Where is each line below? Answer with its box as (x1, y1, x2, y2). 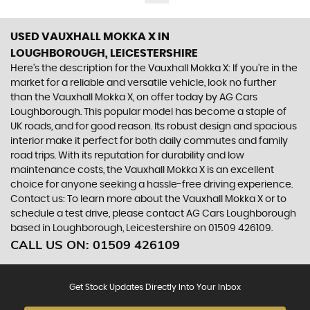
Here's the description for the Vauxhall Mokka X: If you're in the (10, 64, 298, 73)
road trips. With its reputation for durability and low (10, 151, 244, 161)
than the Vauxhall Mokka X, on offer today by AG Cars (10, 93, 257, 102)
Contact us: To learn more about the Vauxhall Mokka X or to (10, 194, 286, 204)
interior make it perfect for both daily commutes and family (10, 136, 288, 146)
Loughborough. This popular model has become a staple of (10, 107, 286, 117)
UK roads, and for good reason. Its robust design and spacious (10, 122, 297, 131)
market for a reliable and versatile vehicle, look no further (10, 78, 276, 88)
